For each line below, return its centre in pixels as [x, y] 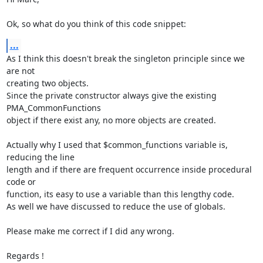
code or [21, 181]
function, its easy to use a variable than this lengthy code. [120, 194]
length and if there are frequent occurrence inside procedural [129, 169]
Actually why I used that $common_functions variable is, [117, 144]
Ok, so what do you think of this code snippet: [96, 23]
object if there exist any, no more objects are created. [111, 120]
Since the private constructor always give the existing [111, 95]
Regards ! [25, 255]
